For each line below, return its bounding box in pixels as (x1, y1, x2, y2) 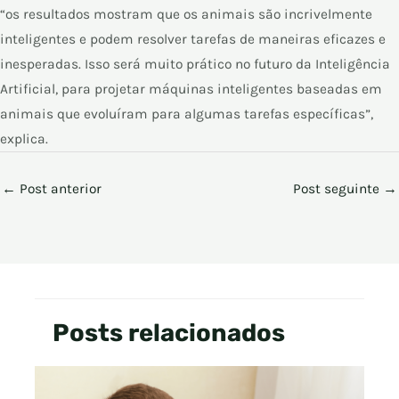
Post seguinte (293, 180, 383, 197)
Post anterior (16, 180, 102, 197)
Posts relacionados (52, 317, 285, 347)
